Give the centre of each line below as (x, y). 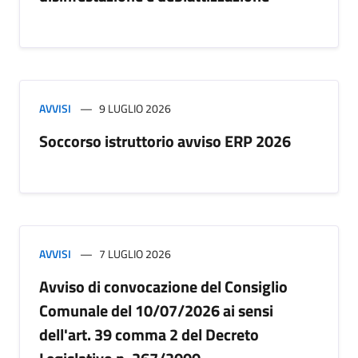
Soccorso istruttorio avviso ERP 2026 (165, 141)
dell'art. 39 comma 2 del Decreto (149, 334)
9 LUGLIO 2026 (135, 108)
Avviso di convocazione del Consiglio (163, 286)
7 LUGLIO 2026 (135, 254)
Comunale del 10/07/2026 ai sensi (156, 310)
